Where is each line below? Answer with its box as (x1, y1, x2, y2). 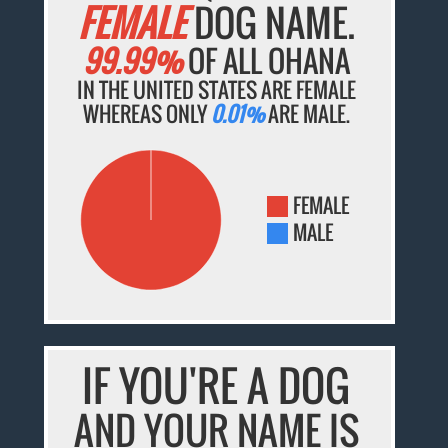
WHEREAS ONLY (82, 98, 211, 130)
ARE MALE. (263, 98, 350, 130)
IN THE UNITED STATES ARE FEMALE (76, 74, 356, 106)
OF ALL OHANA (181, 38, 350, 84)
